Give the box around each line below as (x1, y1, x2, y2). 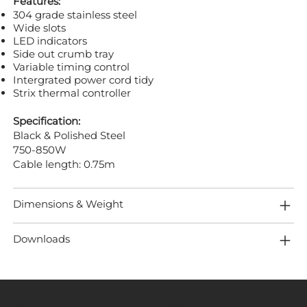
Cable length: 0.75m (13, 157, 115, 171)
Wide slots (13, 21, 66, 34)
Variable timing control (13, 60, 130, 73)
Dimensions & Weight (13, 197, 123, 210)
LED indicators (13, 34, 87, 47)
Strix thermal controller (13, 86, 131, 99)
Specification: (13, 114, 80, 127)
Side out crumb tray (13, 47, 114, 60)
